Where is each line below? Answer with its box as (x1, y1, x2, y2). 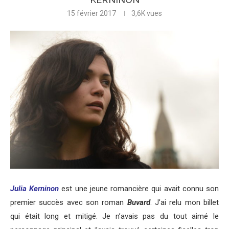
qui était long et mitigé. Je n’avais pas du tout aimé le (10, 212, 219, 221)
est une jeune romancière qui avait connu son (59, 184, 219, 194)
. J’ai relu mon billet (150, 198, 219, 208)
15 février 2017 (67, 9, 116, 18)
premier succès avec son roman (10, 198, 127, 208)
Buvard (127, 198, 150, 208)
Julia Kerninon (10, 184, 59, 194)
